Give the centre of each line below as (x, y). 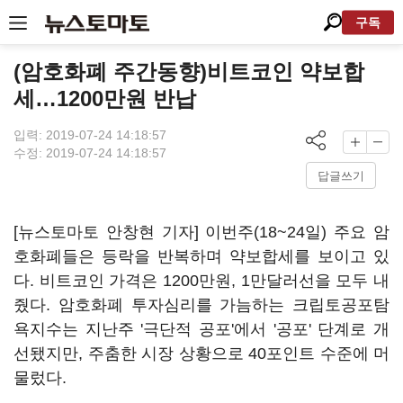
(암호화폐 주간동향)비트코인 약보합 (189, 72)
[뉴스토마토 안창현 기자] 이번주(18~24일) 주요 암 (201, 232)
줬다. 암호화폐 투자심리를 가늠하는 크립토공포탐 (201, 305)
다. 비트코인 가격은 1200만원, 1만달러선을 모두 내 (201, 281)
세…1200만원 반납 (105, 99)
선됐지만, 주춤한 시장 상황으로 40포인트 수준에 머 (201, 354)
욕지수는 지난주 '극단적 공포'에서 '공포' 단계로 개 (201, 329)
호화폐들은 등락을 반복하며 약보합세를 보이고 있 (201, 256)
